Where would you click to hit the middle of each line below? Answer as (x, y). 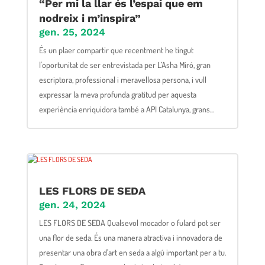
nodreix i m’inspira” (90, 18)
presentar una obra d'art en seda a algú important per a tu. (132, 252)
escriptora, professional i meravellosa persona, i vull (122, 79)
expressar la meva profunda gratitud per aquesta (117, 94)
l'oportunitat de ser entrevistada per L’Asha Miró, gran (125, 64)
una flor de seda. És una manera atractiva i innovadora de (130, 237)
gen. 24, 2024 (72, 204)
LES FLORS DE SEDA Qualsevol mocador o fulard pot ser (130, 222)
